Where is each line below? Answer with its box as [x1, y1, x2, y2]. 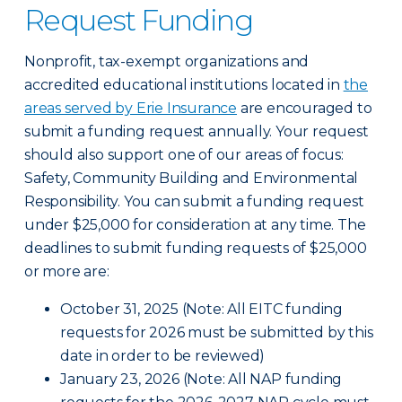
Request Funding [24, 3, 252, 39]
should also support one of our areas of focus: [24, 146, 344, 164]
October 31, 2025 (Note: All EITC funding [60, 301, 343, 319]
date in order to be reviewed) [60, 347, 269, 365]
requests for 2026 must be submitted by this [60, 324, 373, 342]
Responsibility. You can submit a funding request [24, 193, 364, 211]
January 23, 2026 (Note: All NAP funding [60, 371, 343, 389]
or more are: [24, 263, 109, 281]
